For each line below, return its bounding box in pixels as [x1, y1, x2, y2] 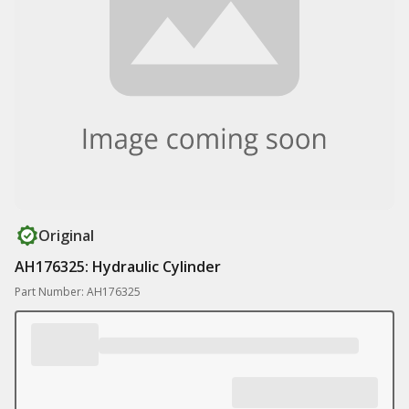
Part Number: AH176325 [15, 284, 141, 299]
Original [38, 225, 94, 246]
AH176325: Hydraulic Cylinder [15, 257, 221, 277]
